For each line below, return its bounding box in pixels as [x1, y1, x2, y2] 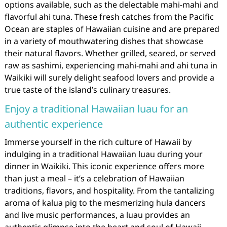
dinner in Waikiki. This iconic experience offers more [4, 160, 204, 172]
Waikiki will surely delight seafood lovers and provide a [4, 71, 214, 83]
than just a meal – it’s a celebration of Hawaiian [4, 172, 184, 184]
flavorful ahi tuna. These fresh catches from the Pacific [4, 11, 214, 22]
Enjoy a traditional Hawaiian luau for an [4, 101, 188, 116]
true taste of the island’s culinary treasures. [4, 84, 171, 95]
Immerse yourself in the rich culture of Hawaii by [4, 136, 192, 147]
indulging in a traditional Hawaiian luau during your [4, 148, 203, 160]
